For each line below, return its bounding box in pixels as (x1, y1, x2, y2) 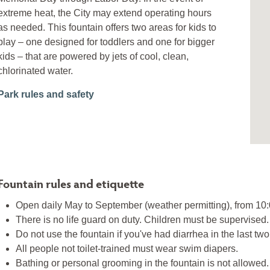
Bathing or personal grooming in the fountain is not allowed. (16, 257, 269, 268)
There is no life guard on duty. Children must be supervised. (16, 214, 269, 225)
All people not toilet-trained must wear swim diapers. (16, 243, 238, 254)
